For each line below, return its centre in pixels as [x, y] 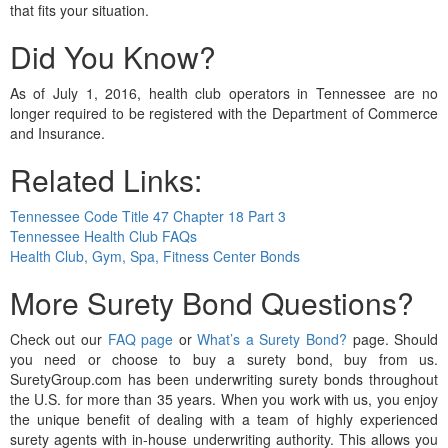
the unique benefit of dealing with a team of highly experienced [224, 418]
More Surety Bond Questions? [211, 302]
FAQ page [140, 338]
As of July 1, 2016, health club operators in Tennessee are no [224, 92]
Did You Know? [112, 56]
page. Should [393, 338]
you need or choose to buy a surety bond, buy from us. [224, 358]
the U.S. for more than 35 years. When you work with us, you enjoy [224, 398]
